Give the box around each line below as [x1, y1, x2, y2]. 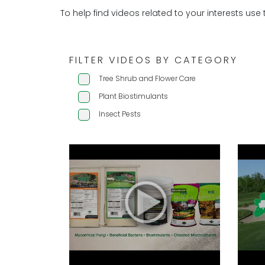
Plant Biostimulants [99, 91, 168, 101]
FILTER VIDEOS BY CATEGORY [69, 53, 238, 67]
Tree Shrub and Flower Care [99, 73, 196, 83]
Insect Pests [99, 109, 141, 119]
